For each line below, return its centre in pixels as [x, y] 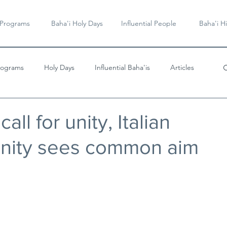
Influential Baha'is [122, 67]
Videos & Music [40, 108]
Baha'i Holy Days [77, 23]
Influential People [149, 23]
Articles [182, 67]
